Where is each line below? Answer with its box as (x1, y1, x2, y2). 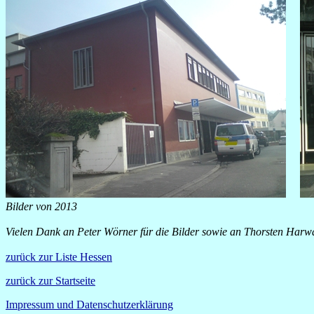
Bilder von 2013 (6, 200, 77, 212)
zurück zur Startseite (6, 275, 95, 287)
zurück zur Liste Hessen (6, 251, 112, 263)
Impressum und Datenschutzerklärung (6, 299, 173, 310)
